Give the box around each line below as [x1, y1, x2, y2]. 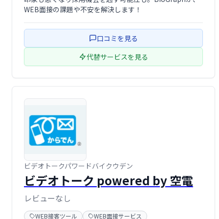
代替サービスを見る [87, 52, 148, 62]
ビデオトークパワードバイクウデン [24, 161, 133, 171]
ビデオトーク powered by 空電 [24, 172, 193, 189]
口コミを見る [97, 33, 138, 44]
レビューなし [24, 192, 71, 204]
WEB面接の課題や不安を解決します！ [24, 4, 142, 15]
